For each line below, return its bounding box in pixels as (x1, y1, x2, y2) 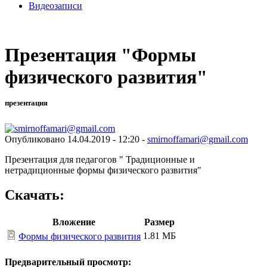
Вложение (52, 217, 95, 228)
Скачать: (5, 187, 64, 203)
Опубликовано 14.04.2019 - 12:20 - (5, 133, 147, 144)
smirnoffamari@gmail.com (147, 133, 248, 144)
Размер (144, 217, 175, 228)
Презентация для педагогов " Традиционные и (5, 154, 195, 164)
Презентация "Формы (5, 44, 196, 66)
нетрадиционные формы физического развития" (5, 164, 201, 175)
